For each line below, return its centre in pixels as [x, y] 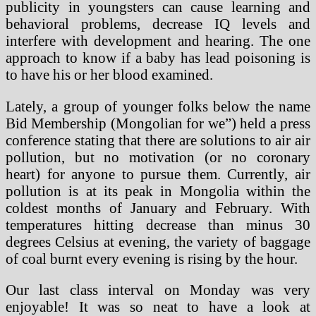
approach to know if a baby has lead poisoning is [158, 57]
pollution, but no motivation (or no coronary [158, 157]
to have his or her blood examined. [109, 74]
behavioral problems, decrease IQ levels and [158, 23]
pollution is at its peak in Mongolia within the [158, 190]
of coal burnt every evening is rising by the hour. [152, 258]
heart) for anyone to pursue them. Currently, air [158, 174]
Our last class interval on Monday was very [158, 290]
